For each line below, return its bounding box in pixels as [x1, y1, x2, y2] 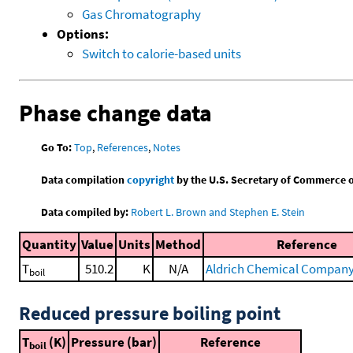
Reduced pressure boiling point [19, 301, 281, 326]
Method [155, 236, 201, 254]
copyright [127, 172, 175, 187]
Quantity [22, 236, 76, 254]
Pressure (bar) [71, 333, 157, 351]
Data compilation [41, 172, 128, 187]
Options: [57, 24, 109, 43]
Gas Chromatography [82, 5, 201, 23]
